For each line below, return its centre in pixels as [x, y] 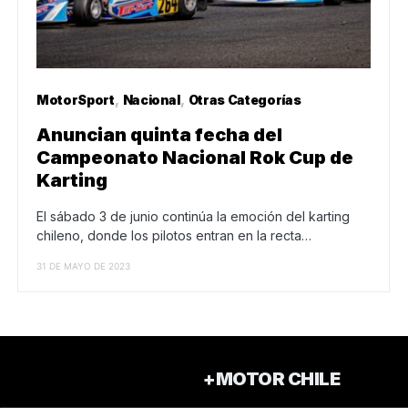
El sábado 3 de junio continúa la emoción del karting [193, 217]
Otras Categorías [245, 100]
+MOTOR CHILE [271, 379]
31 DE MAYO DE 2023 [83, 266]
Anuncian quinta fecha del [159, 135]
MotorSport [76, 100]
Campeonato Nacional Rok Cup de [195, 158]
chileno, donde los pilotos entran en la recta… [174, 236]
